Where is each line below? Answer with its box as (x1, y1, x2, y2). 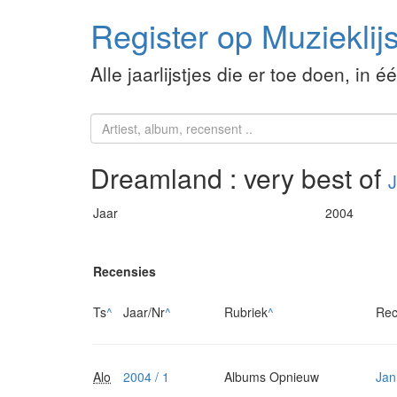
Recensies (93, 262, 156, 281)
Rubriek (224, 303, 268, 322)
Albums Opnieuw (224, 368, 319, 386)
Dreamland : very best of (90, 159, 388, 198)
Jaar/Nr (123, 303, 165, 322)
